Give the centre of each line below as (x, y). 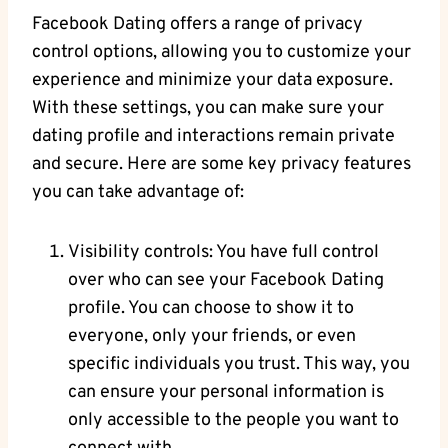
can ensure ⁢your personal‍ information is (226, 393)
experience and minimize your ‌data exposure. (212, 81)
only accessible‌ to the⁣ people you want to (233, 421)
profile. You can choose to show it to (211, 309)
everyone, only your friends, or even (212, 337)
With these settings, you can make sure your (208, 109)
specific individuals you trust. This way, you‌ (239, 365)
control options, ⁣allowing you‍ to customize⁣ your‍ (221, 53)
